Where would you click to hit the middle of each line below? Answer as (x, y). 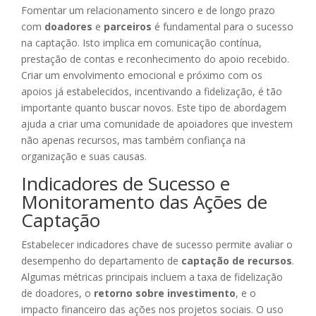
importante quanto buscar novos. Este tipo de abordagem (154, 108)
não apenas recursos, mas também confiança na (133, 140)
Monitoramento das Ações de (144, 202)
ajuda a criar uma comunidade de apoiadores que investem (157, 124)
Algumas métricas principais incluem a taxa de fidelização (152, 277)
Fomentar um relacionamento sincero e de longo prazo (148, 11)
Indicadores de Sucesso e (126, 184)
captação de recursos (237, 261)
